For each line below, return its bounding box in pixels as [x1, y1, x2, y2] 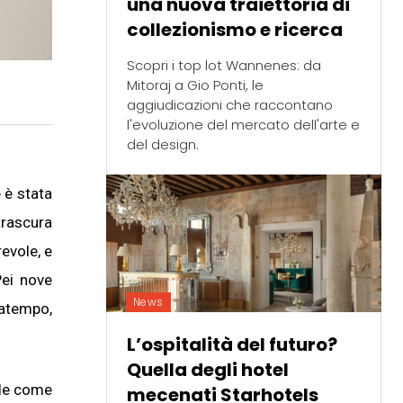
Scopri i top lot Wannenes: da [126, 55, 321, 75]
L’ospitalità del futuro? [126, 331, 337, 357]
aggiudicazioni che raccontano [126, 94, 333, 114]
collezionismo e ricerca [126, 16, 343, 42]
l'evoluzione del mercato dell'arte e [126, 114, 360, 134]
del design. [126, 134, 199, 154]
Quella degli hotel [126, 356, 289, 382]
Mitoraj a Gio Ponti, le [126, 75, 264, 94]
